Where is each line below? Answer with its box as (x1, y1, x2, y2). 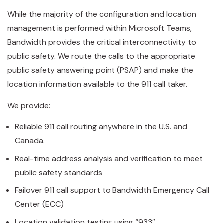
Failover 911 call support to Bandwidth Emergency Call (15, 185, 209, 195)
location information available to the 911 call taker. (7, 79, 189, 89)
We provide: (7, 100, 50, 111)
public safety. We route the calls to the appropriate (7, 51, 195, 61)
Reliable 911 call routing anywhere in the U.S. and (15, 121, 187, 132)
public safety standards (15, 167, 102, 178)
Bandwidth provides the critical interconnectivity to (7, 37, 196, 47)
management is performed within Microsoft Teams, (7, 23, 192, 33)
